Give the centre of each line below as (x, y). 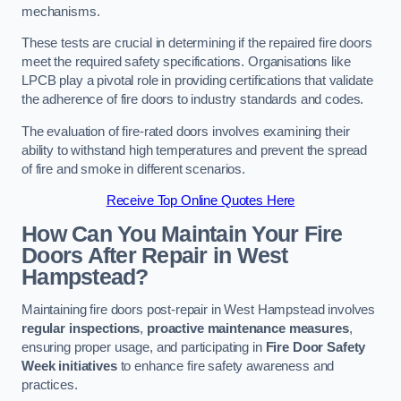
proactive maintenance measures (247, 329)
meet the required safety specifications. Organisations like (186, 62)
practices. (50, 385)
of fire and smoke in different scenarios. (134, 169)
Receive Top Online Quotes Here (200, 201)
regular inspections (81, 329)
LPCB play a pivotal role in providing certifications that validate (197, 81)
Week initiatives (69, 367)
